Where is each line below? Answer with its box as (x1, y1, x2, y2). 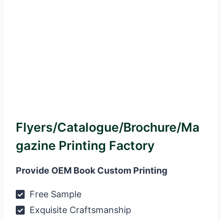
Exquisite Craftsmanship (27, 205, 131, 216)
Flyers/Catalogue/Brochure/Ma (16, 120, 199, 135)
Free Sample (27, 189, 81, 200)
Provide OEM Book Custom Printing (16, 165, 167, 176)
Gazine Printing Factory (16, 138, 154, 153)
